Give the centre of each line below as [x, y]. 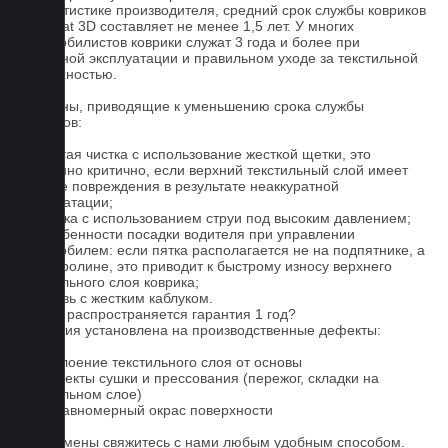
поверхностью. [68, 74]
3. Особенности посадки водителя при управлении [187, 234]
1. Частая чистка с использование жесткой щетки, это [195, 154]
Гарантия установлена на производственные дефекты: [200, 330]
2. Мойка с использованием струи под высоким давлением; [215, 218]
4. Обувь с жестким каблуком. [116, 298]
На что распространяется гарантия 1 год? [158, 314]
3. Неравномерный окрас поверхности [146, 410]
